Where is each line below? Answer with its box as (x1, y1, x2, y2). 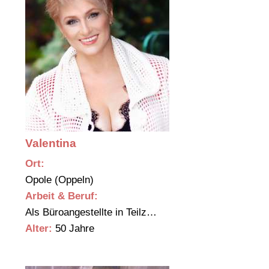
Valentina (25, 137, 76, 150)
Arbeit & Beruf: (25, 190, 98, 202)
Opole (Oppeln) (25, 174, 97, 186)
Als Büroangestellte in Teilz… (25, 207, 160, 219)
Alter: (25, 223, 52, 235)
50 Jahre (52, 223, 94, 235)
